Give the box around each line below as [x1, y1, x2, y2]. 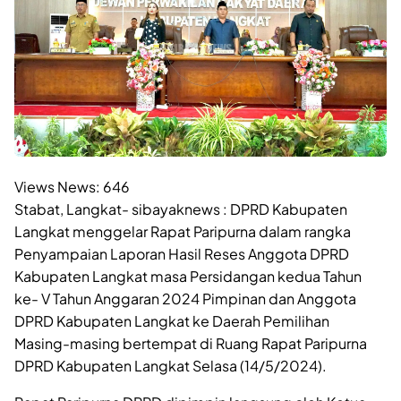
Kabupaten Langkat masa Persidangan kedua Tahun [14, 266, 362, 286]
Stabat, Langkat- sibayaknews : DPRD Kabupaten [14, 199, 347, 218]
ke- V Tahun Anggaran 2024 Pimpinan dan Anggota [14, 288, 356, 308]
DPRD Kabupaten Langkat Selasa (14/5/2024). [14, 355, 327, 375]
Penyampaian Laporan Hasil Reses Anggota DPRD [14, 243, 349, 263]
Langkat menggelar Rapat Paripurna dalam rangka [14, 221, 351, 241]
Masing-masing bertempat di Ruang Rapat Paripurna [14, 333, 367, 353]
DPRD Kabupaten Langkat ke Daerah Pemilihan [14, 311, 329, 330]
